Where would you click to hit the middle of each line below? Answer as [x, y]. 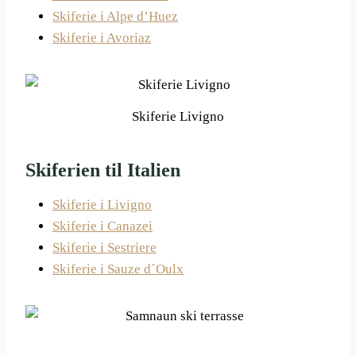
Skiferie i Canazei [103, 226]
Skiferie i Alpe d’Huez [115, 16]
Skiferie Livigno [178, 117]
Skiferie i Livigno [102, 205]
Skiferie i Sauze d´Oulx [118, 269]
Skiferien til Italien [103, 170]
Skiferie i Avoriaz [102, 37]
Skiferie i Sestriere [104, 248]
